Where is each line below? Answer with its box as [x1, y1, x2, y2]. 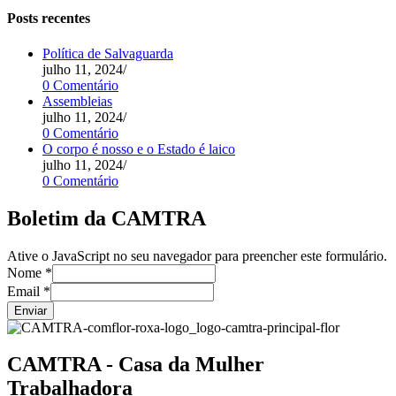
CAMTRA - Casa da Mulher [7, 353, 264, 377]
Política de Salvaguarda [42, 45, 173, 61]
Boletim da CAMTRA [7, 206, 206, 230]
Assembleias [42, 93, 112, 109]
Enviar [14, 303, 47, 317]
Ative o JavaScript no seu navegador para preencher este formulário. [7, 247, 387, 263]
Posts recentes [7, 11, 90, 27]
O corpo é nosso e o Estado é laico [42, 141, 235, 156]
